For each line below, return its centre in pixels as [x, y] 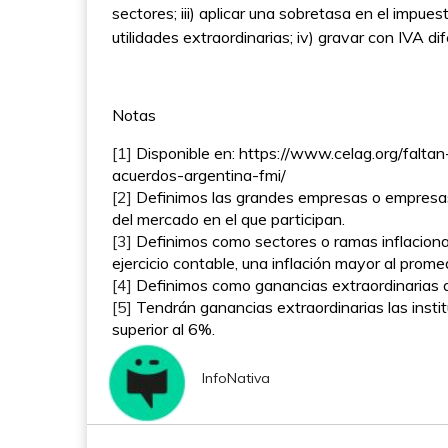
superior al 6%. [167, 329]
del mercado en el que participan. [230, 219]
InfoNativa [236, 378]
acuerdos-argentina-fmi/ [201, 175]
